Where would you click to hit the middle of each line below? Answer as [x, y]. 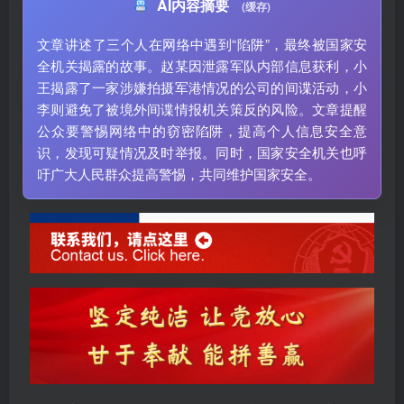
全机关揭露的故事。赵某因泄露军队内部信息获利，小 [202, 65]
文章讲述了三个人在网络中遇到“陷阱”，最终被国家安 [202, 44]
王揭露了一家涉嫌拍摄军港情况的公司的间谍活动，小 [202, 87]
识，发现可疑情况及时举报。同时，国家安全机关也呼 [202, 152]
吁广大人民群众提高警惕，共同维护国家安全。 [179, 174]
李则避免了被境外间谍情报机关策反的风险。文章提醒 [202, 109]
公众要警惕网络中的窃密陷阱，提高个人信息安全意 [202, 130]
